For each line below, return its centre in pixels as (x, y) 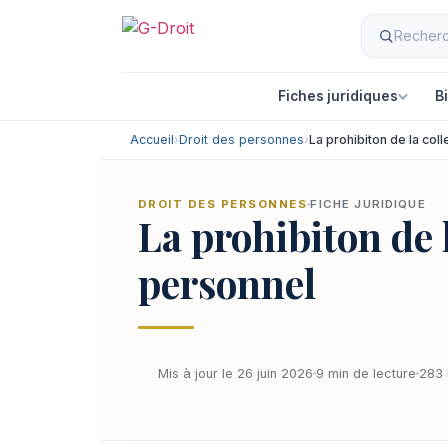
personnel (227, 283)
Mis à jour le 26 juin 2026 (235, 373)
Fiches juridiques (337, 95)
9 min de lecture (366, 373)
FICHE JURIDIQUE (368, 204)
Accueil (152, 139)
